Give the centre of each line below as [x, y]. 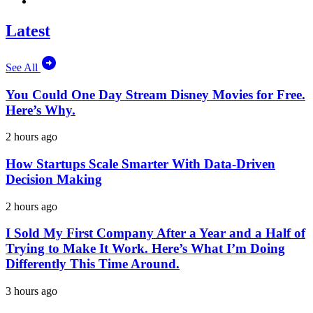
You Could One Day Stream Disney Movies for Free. [155, 94]
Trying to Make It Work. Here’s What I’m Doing [145, 249]
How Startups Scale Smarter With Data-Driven [140, 163]
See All [23, 67]
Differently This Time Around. [93, 264]
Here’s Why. [41, 110]
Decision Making [54, 179]
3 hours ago [31, 291]
